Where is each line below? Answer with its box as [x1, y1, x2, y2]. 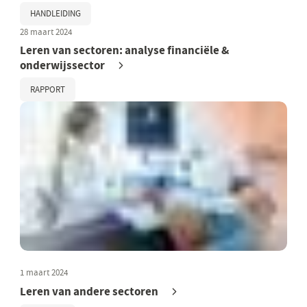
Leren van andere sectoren [20, 284, 159, 300]
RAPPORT [30, 83, 66, 95]
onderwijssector [20, 57, 106, 73]
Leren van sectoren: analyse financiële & [20, 42, 230, 58]
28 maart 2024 [20, 26, 73, 38]
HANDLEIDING [30, 8, 82, 20]
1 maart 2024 [20, 266, 69, 278]
